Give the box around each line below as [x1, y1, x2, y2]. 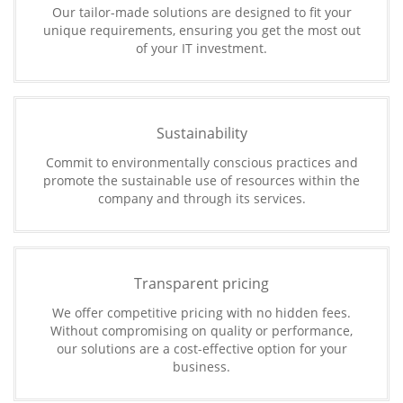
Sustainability [156, 123, 247, 143]
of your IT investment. [136, 40, 267, 57]
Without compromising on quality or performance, [50, 322, 353, 339]
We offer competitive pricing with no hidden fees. [52, 304, 351, 321]
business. [173, 358, 230, 375]
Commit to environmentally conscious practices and [45, 154, 358, 171]
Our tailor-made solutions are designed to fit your [51, 4, 352, 21]
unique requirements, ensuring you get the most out [42, 22, 361, 39]
